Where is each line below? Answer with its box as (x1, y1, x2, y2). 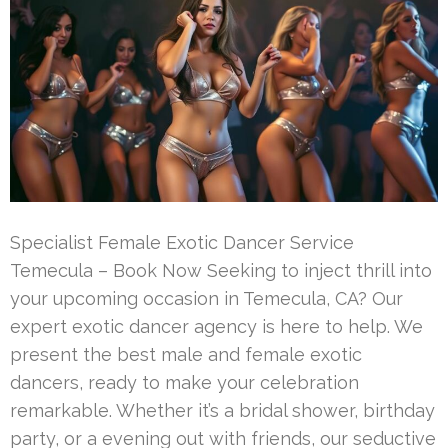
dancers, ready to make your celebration (10, 371, 359, 393)
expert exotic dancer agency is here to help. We (10, 315, 423, 337)
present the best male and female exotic (10, 343, 362, 365)
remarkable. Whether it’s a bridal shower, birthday (10, 399, 435, 421)
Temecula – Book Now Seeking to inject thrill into (10, 259, 432, 281)
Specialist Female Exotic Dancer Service (10, 231, 354, 253)
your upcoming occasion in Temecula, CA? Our (10, 287, 403, 309)
